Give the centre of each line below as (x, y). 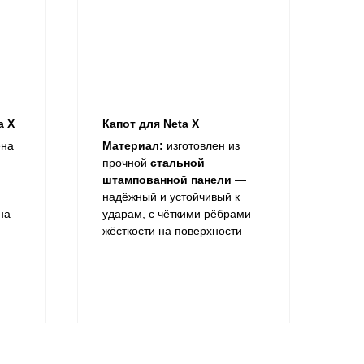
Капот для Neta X (151, 124)
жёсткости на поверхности (172, 231)
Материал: (133, 146)
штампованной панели (167, 180)
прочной (126, 163)
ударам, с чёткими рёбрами (177, 214)
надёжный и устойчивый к (171, 197)
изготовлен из (201, 146)
